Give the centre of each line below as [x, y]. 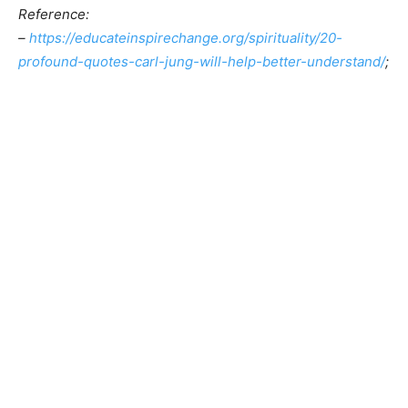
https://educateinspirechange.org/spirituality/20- [186, 38]
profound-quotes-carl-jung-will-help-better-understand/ [202, 62]
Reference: [54, 15]
